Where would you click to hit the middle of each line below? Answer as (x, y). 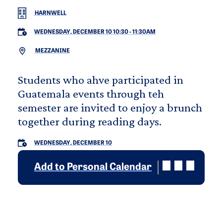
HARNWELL (50, 13)
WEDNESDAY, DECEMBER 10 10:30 (81, 32)
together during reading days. (90, 121)
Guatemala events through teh (91, 93)
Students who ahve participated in (101, 79)
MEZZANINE (52, 51)
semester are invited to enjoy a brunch (110, 107)
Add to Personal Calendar (93, 167)
